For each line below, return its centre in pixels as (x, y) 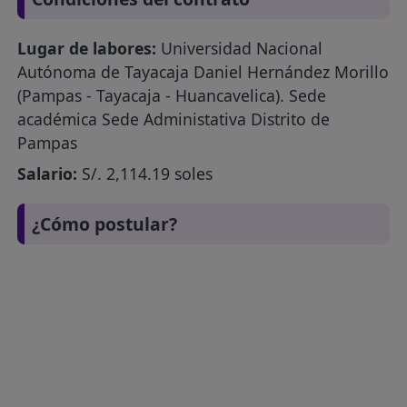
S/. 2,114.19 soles (145, 174)
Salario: (48, 174)
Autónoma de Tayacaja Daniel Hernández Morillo (203, 72)
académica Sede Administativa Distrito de (174, 119)
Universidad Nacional (240, 49)
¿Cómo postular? (105, 223)
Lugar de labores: (87, 49)
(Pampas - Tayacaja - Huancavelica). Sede (172, 96)
